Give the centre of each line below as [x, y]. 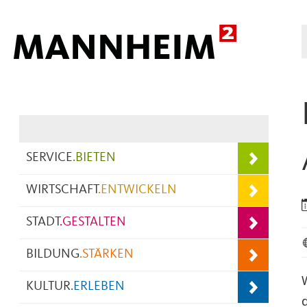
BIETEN [96, 158]
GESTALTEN [94, 222]
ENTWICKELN [139, 190]
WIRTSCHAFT [62, 190]
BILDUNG [53, 255]
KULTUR [48, 287]
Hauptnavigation [68, 91]
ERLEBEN [99, 287]
